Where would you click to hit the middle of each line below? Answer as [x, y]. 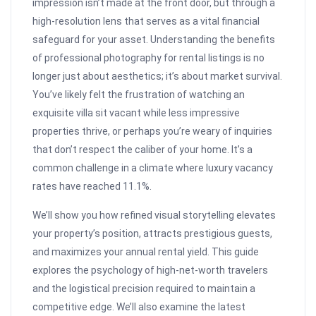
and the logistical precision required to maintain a [144, 289]
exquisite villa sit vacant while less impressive [136, 113]
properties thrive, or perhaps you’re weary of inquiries [153, 132]
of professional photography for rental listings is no [149, 58]
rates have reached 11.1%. [92, 187]
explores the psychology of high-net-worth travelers [151, 271]
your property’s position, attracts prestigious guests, [153, 234]
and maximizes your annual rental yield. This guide [146, 252]
